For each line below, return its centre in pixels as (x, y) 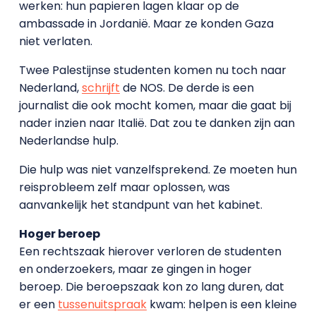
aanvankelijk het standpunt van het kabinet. (140, 205)
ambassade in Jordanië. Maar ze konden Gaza (146, 23)
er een (38, 304)
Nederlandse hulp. (68, 140)
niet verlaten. (55, 41)
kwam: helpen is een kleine (221, 304)
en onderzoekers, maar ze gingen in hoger (135, 269)
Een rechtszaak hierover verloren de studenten (150, 251)
